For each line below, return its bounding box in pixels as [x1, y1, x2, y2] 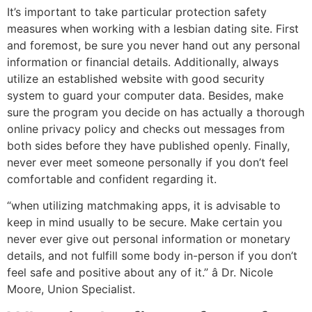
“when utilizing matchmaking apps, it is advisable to [7, 198, 281, 212]
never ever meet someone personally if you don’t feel [7, 155, 288, 169]
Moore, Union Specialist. [7, 281, 135, 296]
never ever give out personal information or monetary [7, 231, 290, 246]
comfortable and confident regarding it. [7, 171, 217, 186]
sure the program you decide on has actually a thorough [7, 104, 304, 119]
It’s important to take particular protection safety [7, 4, 267, 19]
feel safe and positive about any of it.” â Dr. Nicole [7, 265, 273, 279]
